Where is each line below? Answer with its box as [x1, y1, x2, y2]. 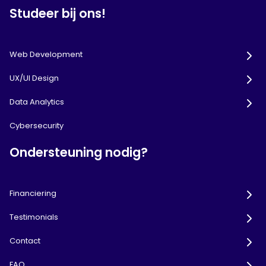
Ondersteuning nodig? [9, 144, 148, 161]
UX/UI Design [9, 72, 59, 84]
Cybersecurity [9, 120, 64, 132]
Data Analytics [9, 96, 64, 108]
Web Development [9, 49, 83, 61]
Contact [9, 235, 40, 247]
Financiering [9, 188, 56, 199]
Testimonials [9, 211, 58, 223]
